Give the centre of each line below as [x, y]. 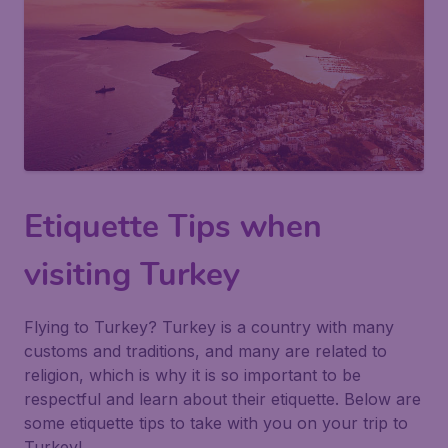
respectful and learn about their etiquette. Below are [222, 399]
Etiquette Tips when [173, 226]
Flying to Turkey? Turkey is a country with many [209, 327]
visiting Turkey [132, 274]
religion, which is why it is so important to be [192, 375]
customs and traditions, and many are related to [205, 351]
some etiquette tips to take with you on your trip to [216, 423]
